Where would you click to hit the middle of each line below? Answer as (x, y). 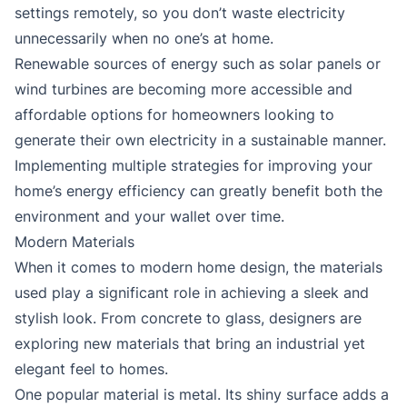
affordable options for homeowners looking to (174, 115)
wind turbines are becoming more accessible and (184, 89)
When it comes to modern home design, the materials (199, 268)
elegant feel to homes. (91, 369)
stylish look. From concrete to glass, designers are (188, 318)
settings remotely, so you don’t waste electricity (180, 13)
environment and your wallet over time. (149, 217)
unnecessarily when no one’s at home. (144, 39)
